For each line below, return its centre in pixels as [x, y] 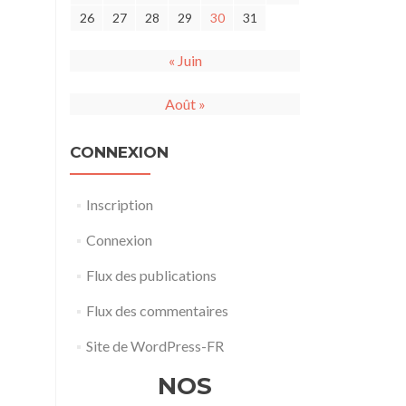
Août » [185, 104]
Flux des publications [151, 275]
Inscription [119, 204]
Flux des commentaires [157, 310]
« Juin [185, 60]
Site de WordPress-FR [155, 346]
